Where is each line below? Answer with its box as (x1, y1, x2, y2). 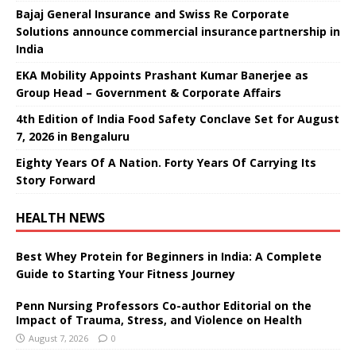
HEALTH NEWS (16, 208, 105, 226)
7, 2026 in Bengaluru (16, 128, 130, 144)
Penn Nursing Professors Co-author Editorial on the (16, 297, 311, 313)
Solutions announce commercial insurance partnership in (16, 23, 340, 39)
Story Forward (16, 172, 95, 188)
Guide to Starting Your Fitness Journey (16, 265, 235, 281)
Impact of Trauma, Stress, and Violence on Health (16, 311, 302, 327)
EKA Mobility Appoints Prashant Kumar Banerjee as (16, 67, 308, 83)
